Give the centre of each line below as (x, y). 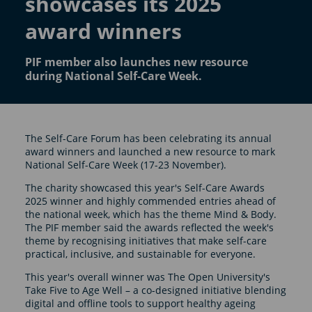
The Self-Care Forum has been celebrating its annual (148, 138)
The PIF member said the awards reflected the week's (149, 227)
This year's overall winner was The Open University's (147, 276)
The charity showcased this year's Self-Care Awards (145, 187)
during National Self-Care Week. (113, 76)
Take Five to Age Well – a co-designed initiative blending (155, 290)
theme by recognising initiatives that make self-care (146, 240)
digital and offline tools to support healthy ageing (140, 303)
